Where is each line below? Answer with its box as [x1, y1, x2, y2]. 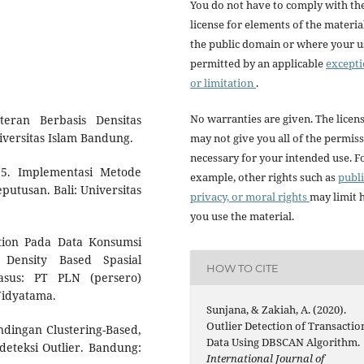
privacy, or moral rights [190, 189, 310, 205]
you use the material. [190, 209, 294, 224]
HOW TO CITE [206, 261, 279, 275]
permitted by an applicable [190, 56, 326, 71]
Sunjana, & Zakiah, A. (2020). [206, 302, 347, 318]
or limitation [190, 76, 256, 90]
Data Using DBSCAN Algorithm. [206, 335, 361, 350]
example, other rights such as [190, 170, 338, 185]
